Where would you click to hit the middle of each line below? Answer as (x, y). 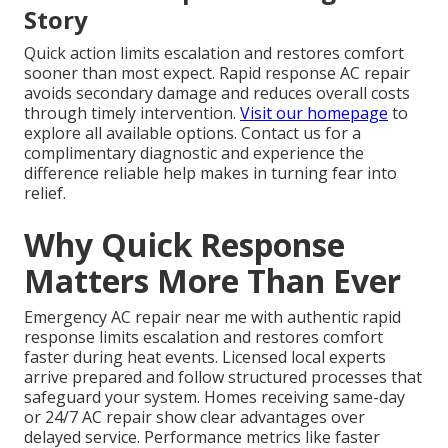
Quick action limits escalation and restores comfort (214, 53)
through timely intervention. (132, 113)
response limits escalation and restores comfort (203, 337)
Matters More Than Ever (212, 281)
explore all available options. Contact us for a (192, 133)
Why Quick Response (184, 245)
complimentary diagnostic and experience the (194, 153)
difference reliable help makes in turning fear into (210, 173)
